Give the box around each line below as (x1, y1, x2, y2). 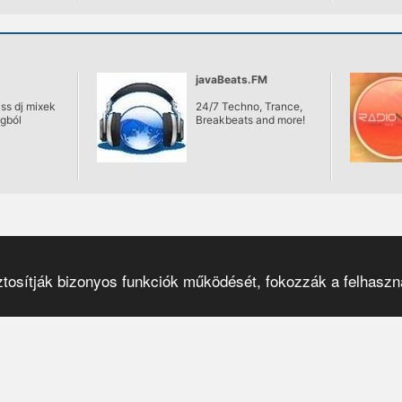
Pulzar (341, 377, 380, 391)
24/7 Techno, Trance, (195, 100, 302, 113)
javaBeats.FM (195, 73, 267, 86)
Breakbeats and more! (195, 113, 305, 127)
